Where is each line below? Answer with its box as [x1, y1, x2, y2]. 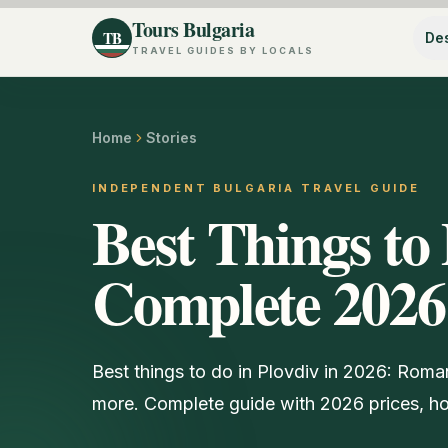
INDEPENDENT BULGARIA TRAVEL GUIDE [92, 181, 420, 195]
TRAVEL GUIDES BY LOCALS [132, 44, 314, 56]
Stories [146, 129, 197, 146]
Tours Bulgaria [132, 14, 254, 44]
